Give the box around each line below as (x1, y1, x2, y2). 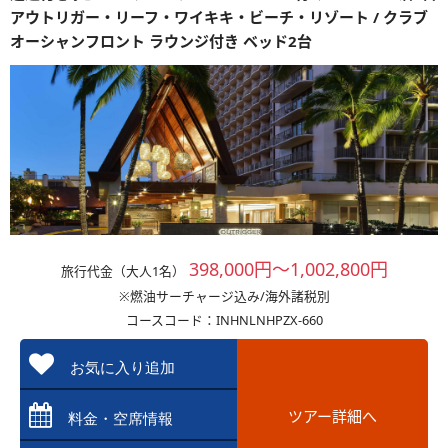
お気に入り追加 (69, 360, 190, 375)
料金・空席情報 (67, 411, 173, 426)
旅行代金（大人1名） (60, 262, 185, 280)
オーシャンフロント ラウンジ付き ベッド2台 (10, 31, 312, 51)
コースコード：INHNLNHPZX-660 (125, 311, 323, 329)
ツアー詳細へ (287, 405, 377, 426)
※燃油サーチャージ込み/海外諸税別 (118, 287, 330, 305)
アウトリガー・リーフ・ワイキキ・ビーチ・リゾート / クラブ (10, 7, 428, 27)
